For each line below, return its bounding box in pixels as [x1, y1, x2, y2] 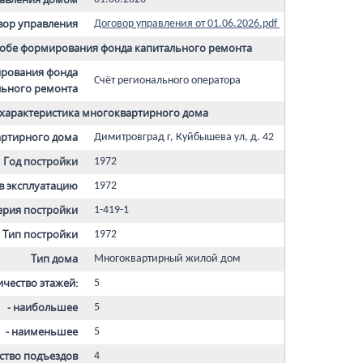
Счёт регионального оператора [94, 75, 241, 87]
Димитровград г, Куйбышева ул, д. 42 [94, 131, 274, 143]
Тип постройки [2, 228, 78, 241]
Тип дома [31, 252, 78, 266]
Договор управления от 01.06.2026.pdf [94, 18, 280, 30]
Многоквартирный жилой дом [94, 253, 240, 265]
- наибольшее [7, 301, 78, 314]
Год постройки [3, 155, 78, 169]
